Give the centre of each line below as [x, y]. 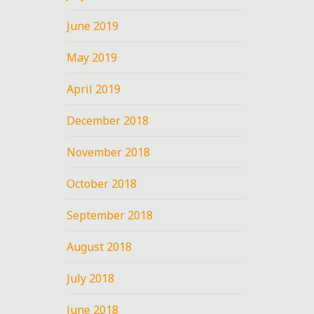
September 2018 [110, 215]
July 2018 [91, 278]
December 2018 [108, 120]
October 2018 [102, 183]
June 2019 [93, 26]
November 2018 [109, 152]
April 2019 [94, 89]
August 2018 [100, 246]
